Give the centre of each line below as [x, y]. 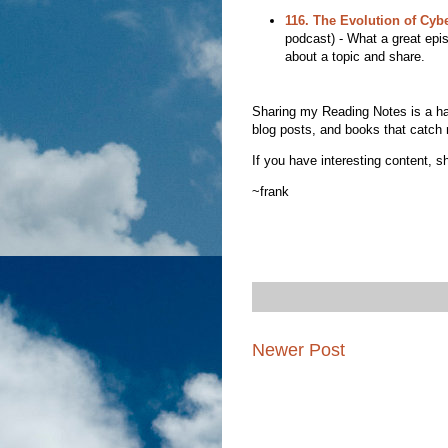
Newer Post [298, 349]
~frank [270, 192]
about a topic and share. [354, 56]
